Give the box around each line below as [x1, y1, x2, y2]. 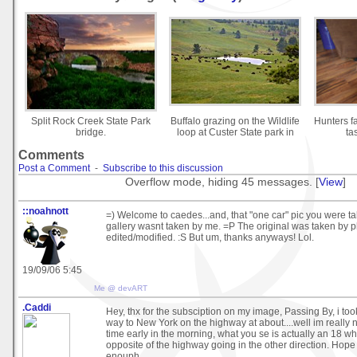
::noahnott [22, 205, 69, 217]
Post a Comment [18, 163, 90, 175]
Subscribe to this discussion [103, 163, 223, 175]
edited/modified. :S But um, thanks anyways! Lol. [106, 231, 314, 243]
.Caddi [22, 301, 51, 313]
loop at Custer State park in [176, 126, 294, 138]
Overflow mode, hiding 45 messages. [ [125, 175, 319, 189]
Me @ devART [94, 283, 147, 292]
